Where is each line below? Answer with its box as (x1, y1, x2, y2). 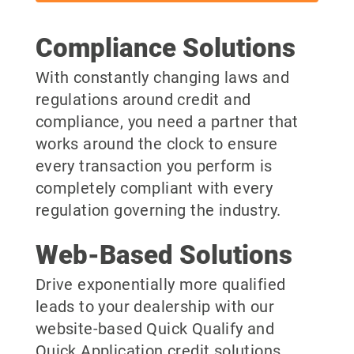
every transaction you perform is (35, 156, 273, 175)
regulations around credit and (35, 89, 251, 109)
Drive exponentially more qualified (35, 274, 286, 294)
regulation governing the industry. (35, 200, 281, 220)
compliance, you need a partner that (35, 111, 299, 131)
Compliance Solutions (35, 32, 296, 63)
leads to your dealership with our (35, 296, 274, 316)
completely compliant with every (35, 178, 273, 198)
